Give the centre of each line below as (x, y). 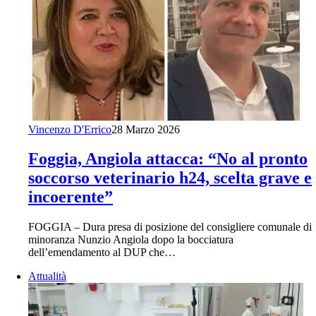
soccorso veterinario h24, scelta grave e (170, 178)
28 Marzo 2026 (146, 129)
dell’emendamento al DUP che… (102, 253)
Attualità (47, 276)
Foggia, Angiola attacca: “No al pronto (168, 159)
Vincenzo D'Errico (70, 129)
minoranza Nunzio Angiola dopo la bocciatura (131, 240)
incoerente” (71, 197)
